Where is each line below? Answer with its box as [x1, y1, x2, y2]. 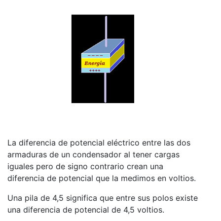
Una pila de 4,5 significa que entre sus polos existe [7, 192, 198, 203]
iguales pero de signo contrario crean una [7, 161, 163, 171]
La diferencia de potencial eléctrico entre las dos [7, 137, 190, 147]
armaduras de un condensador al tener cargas [7, 149, 180, 159]
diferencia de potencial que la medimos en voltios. [7, 173, 196, 183]
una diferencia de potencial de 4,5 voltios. [7, 204, 164, 215]
